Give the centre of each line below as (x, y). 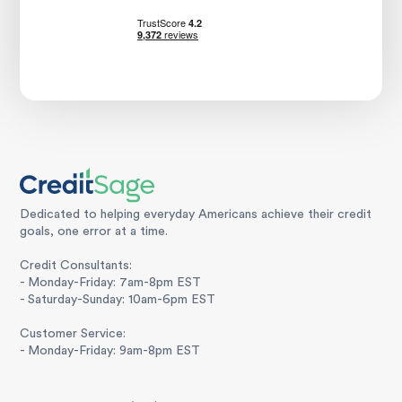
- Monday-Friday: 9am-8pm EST (110, 350)
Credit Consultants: (76, 265)
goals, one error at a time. (94, 231)
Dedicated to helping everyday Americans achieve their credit (196, 214)
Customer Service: (73, 333)
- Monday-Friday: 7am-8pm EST (111, 282)
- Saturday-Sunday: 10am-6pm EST (118, 299)
